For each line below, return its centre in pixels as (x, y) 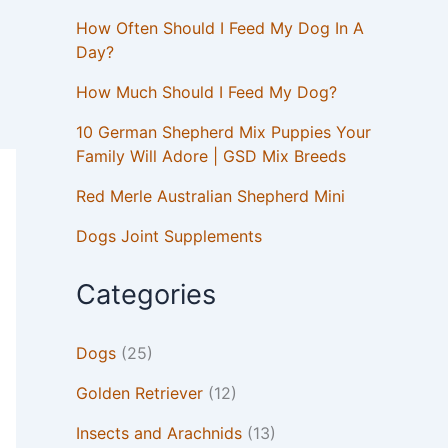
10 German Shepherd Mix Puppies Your (223, 132)
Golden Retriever (139, 393)
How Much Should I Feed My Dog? (206, 92)
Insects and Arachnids (159, 433)
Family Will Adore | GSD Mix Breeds (211, 156)
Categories (146, 295)
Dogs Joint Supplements (169, 236)
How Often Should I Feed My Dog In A (220, 28)
